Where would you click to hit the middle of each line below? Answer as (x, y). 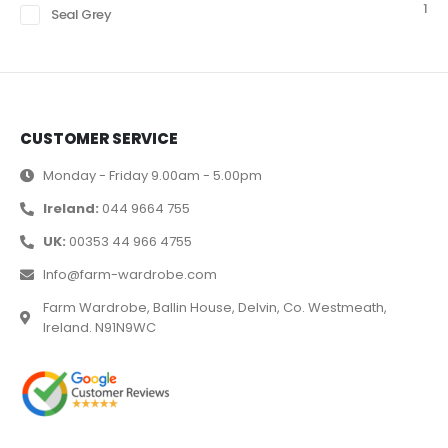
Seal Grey (81, 14)
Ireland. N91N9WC (99, 327)
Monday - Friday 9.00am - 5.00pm (152, 175)
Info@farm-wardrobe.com (129, 274)
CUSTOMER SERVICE (99, 138)
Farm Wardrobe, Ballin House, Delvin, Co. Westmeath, (214, 307)
